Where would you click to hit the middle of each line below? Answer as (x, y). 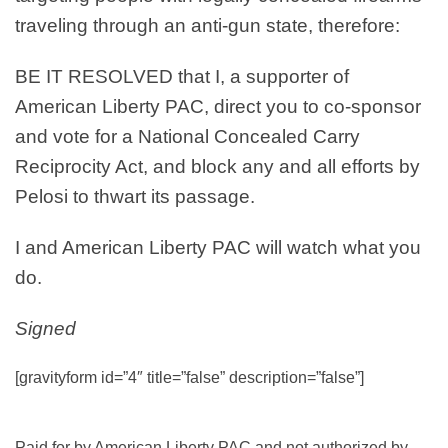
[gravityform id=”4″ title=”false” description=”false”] (189, 377)
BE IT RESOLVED (94, 77)
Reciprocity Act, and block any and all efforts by (217, 167)
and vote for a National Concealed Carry (187, 137)
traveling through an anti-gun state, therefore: (207, 26)
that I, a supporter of (261, 77)
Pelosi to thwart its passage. (135, 197)
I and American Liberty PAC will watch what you (218, 247)
